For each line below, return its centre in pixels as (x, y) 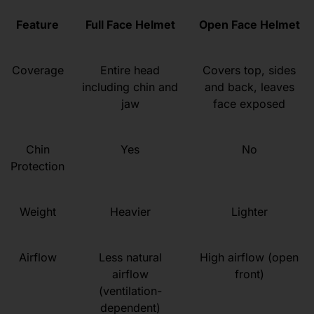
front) (249, 274)
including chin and (130, 87)
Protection (38, 166)
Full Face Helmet (130, 25)
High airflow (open (250, 258)
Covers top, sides (250, 70)
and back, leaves (249, 87)
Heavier (130, 212)
